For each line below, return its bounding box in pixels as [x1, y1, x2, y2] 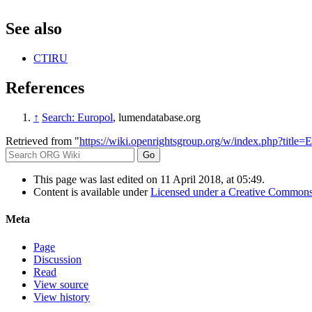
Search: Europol [42, 111, 113, 123]
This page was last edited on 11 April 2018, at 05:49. [33, 173, 265, 185]
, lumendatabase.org [113, 111, 201, 123]
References [6, 79, 84, 97]
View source [33, 278, 88, 290]
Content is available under [33, 185, 150, 198]
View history [33, 290, 90, 303]
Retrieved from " [6, 134, 79, 147]
